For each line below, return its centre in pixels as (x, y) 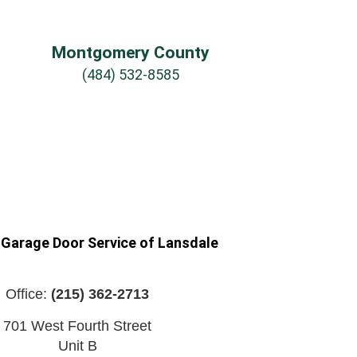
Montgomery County (131, 52)
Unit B (77, 345)
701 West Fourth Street (77, 326)
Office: (28, 294)
